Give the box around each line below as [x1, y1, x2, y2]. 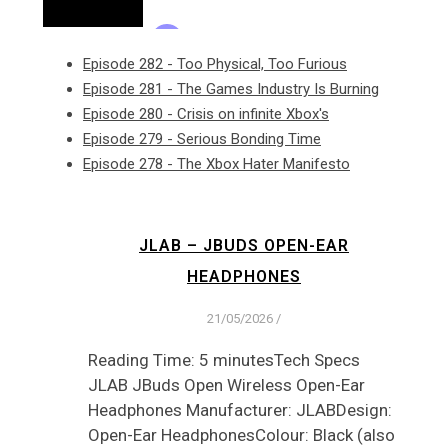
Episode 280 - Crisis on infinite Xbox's [83, 105, 329, 124]
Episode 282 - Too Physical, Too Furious [83, 55, 347, 74]
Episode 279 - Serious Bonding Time [83, 130, 321, 149]
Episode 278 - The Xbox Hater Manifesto [83, 155, 350, 174]
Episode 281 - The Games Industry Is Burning [83, 80, 379, 99]
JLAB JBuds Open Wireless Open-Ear [88, 374, 365, 395]
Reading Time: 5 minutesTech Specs [88, 349, 360, 370]
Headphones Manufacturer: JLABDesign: [88, 399, 392, 420]
